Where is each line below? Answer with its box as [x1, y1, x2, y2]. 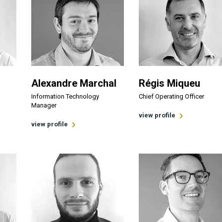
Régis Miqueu [138, 77, 200, 90]
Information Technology [31, 93, 100, 101]
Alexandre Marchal [31, 77, 117, 90]
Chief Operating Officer [138, 93, 204, 101]
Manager [31, 102, 57, 110]
